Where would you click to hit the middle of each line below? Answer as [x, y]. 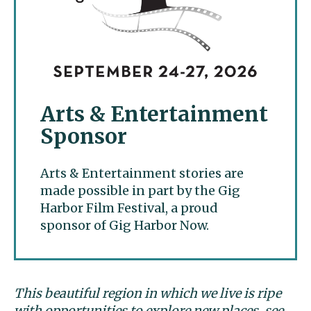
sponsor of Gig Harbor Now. [125, 225]
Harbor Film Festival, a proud [129, 208]
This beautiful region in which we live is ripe [148, 293]
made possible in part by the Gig [140, 190]
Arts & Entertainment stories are [142, 173]
